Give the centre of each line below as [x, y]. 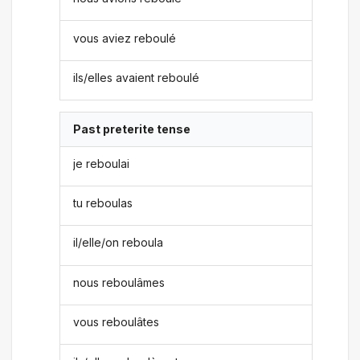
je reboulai [102, 163]
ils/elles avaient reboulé [137, 77]
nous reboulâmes [119, 282]
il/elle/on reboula [119, 243]
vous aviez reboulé [125, 38]
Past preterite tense [132, 129]
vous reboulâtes [117, 322]
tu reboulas [103, 203]
